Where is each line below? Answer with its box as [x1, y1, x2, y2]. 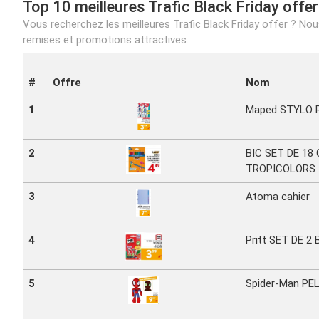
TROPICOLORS [246, 162, 315, 175]
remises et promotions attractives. [23, 33, 189, 46]
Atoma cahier [246, 190, 310, 203]
